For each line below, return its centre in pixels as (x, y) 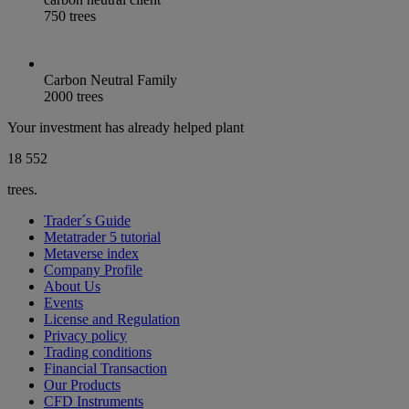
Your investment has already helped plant (126, 128)
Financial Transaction (105, 369)
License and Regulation (112, 320)
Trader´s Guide (87, 221)
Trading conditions (98, 352)
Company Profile (93, 270)
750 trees (70, 16)
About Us (72, 287)
